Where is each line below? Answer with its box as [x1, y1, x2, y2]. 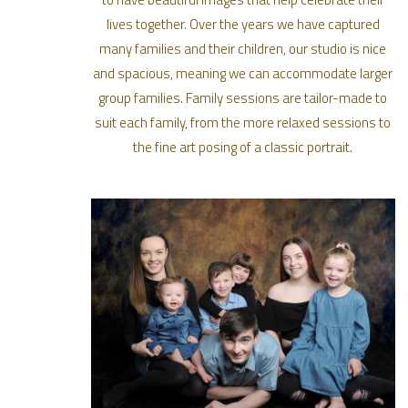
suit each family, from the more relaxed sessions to [95, 112, 392, 134]
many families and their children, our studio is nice [99, 38, 387, 60]
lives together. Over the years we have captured [106, 14, 380, 36]
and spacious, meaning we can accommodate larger [93, 63, 393, 85]
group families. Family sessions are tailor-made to [98, 87, 388, 109]
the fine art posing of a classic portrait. [133, 137, 353, 158]
